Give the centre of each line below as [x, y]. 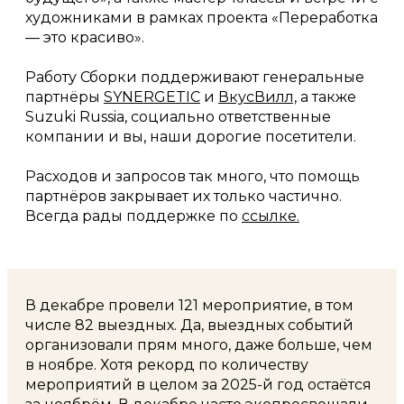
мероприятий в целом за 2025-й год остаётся [198, 384]
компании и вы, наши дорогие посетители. [191, 136]
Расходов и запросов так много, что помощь [193, 176]
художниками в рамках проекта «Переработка [202, 17]
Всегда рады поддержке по [133, 216]
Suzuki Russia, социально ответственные [178, 116]
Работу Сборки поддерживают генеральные [195, 77]
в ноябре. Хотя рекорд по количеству [167, 364]
